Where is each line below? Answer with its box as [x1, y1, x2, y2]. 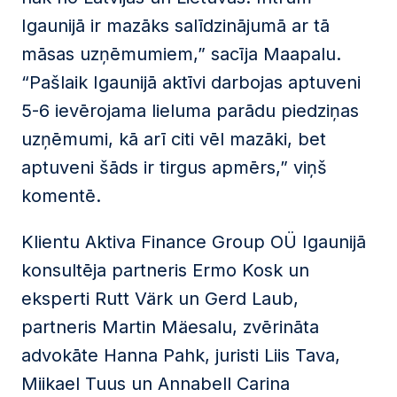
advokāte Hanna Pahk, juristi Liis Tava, [21, 345, 340, 366]
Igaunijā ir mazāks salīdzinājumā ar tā [21, 15, 330, 36]
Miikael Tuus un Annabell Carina [21, 373, 290, 394]
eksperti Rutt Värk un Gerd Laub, [21, 288, 299, 309]
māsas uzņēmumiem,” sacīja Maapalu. [21, 43, 341, 65]
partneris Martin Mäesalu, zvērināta [21, 316, 319, 338]
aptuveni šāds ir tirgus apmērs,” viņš [21, 157, 327, 178]
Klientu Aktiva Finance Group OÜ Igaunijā [21, 231, 366, 253]
